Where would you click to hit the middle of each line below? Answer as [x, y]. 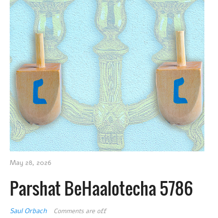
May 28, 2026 [30, 163]
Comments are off [80, 211]
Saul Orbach [29, 211]
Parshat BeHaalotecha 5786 [101, 188]
